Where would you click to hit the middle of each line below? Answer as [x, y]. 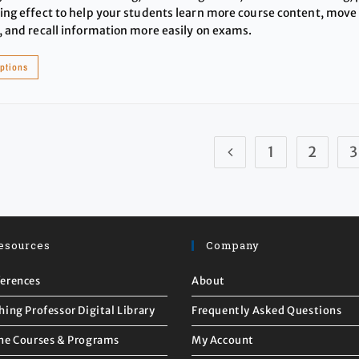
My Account [223, 340]
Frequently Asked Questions [267, 310]
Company [233, 245]
